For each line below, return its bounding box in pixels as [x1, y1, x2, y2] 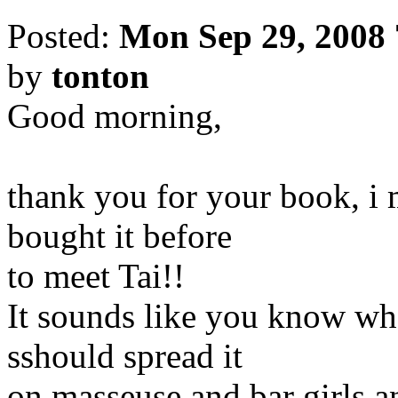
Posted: [7, 17, 119, 56]
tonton [52, 57, 149, 96]
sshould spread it [7, 337, 243, 376]
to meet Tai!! [7, 257, 185, 296]
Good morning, [7, 97, 222, 136]
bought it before [7, 217, 232, 256]
